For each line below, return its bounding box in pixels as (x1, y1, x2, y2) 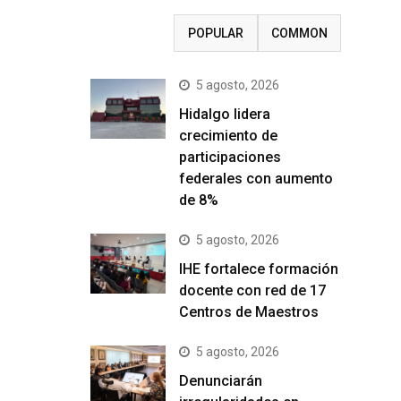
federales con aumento (179, 170, 333, 187)
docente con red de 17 (179, 282, 326, 299)
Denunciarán (179, 372, 262, 389)
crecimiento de (179, 127, 277, 144)
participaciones (179, 149, 281, 166)
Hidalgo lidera (179, 106, 270, 123)
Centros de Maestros (179, 303, 322, 320)
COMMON (270, 26, 328, 40)
